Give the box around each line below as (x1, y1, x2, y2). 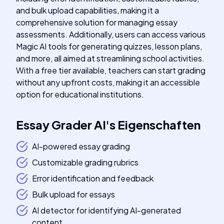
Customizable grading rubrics (32, 157, 138, 167)
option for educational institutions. (16, 89, 144, 99)
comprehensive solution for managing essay (16, 17, 177, 27)
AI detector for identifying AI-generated (32, 205, 181, 215)
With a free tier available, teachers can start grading (16, 65, 205, 75)
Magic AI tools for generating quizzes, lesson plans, (16, 41, 202, 51)
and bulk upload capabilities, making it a (16, 5, 159, 15)
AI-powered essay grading (32, 141, 130, 151)
